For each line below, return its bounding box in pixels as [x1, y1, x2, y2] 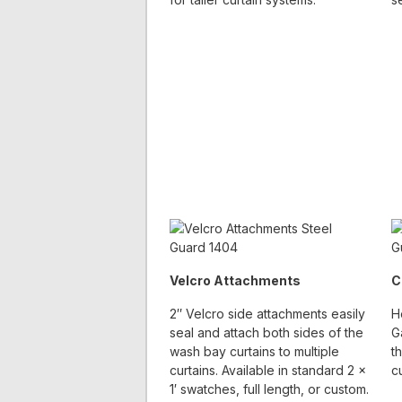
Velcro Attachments [169, 273, 301, 289]
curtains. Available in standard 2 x [169, 363, 366, 379]
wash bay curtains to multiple [169, 344, 339, 360]
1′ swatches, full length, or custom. [169, 381, 369, 398]
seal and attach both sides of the [169, 325, 363, 341]
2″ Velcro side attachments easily [169, 306, 365, 322]
